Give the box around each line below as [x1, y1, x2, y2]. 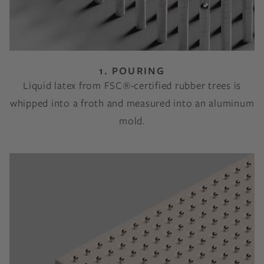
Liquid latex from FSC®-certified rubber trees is [23, 78, 241, 93]
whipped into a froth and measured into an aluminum [9, 96, 255, 110]
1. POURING [98, 64, 166, 78]
